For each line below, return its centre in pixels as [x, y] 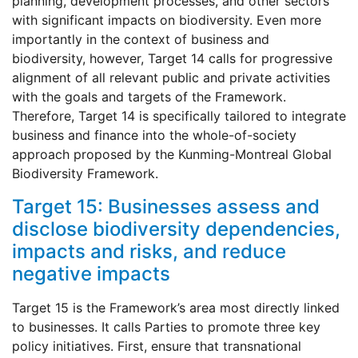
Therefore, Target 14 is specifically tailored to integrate [179, 116]
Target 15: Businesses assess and [166, 207]
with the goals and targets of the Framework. [149, 97]
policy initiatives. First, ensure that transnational [157, 346]
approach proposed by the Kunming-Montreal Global [172, 155]
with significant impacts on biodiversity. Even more [167, 20]
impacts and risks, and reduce [149, 252]
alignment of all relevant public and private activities [171, 78]
